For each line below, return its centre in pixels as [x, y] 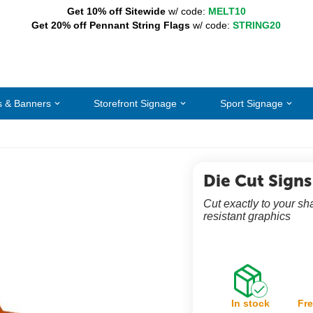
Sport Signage [252, 103]
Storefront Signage [136, 103]
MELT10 [227, 11]
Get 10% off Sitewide [116, 11]
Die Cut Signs [257, 181]
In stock [251, 303]
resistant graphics [247, 216]
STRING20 [257, 25]
